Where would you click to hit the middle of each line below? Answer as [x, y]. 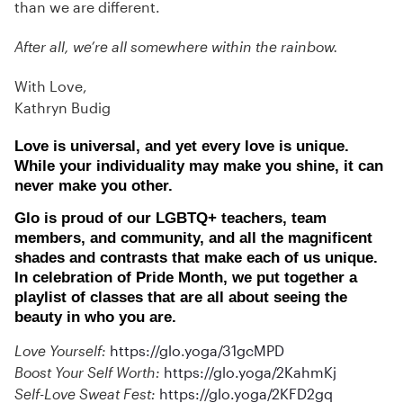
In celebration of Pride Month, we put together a [186, 278]
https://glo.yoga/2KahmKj [250, 372]
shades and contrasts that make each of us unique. [196, 258]
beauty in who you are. [95, 317]
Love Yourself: [62, 350]
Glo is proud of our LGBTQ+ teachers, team [170, 218]
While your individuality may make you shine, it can [199, 166]
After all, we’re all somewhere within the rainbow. [176, 46]
